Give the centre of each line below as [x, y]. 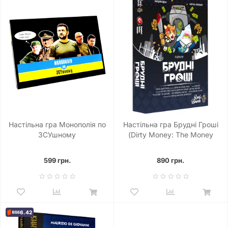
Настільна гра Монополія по [57, 124]
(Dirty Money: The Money [170, 134]
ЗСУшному [57, 134]
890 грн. [170, 160]
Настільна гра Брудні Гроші [170, 124]
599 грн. [57, 160]
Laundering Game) [170, 145]
